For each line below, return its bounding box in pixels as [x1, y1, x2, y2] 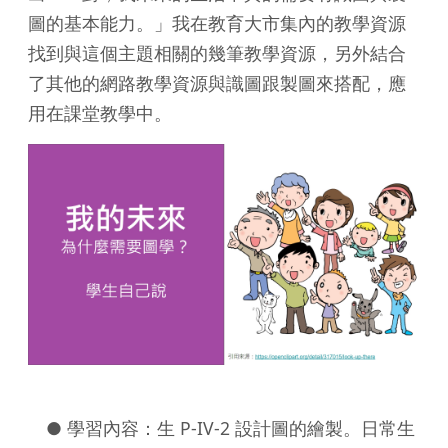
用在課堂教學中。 [28, 101, 172, 125]
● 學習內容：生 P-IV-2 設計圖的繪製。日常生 [28, 415, 415, 440]
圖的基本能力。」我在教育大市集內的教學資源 [28, 11, 406, 35]
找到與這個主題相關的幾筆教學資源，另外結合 [28, 41, 406, 65]
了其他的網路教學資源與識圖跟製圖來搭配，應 [28, 71, 406, 95]
